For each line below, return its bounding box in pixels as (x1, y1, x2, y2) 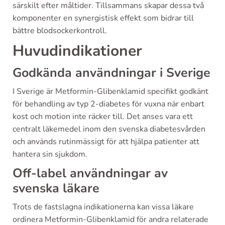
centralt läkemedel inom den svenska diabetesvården (13, 124, 205, 135)
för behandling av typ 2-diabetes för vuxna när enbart (13, 98, 204, 110)
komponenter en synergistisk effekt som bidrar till (13, 13, 194, 24)
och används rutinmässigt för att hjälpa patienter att (13, 136, 199, 148)
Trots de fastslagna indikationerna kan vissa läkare (13, 201, 194, 213)
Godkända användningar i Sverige (13, 64, 210, 82)
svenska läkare (13, 180, 99, 197)
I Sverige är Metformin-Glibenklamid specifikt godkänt (13, 86, 208, 97)
